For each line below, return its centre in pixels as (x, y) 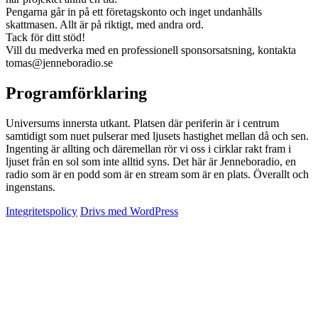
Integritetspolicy (42, 211)
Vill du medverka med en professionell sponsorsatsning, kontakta (151, 50)
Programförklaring (76, 93)
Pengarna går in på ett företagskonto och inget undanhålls (134, 12)
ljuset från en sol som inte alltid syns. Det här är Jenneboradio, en (151, 161)
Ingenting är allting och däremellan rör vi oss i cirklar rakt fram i (148, 148)
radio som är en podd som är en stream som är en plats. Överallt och (157, 174)
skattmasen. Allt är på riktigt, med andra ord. (105, 25)
